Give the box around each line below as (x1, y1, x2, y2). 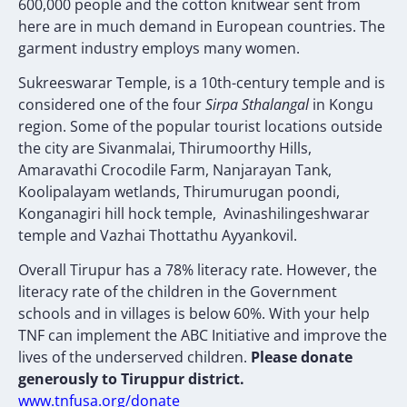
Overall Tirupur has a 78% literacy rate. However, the (18, 260, 377, 281)
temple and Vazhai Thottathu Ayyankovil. (18, 225, 297, 246)
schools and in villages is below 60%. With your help (18, 303, 370, 324)
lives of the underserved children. (18, 347, 251, 368)
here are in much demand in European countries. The (18, 15, 385, 36)
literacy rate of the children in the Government (18, 282, 337, 303)
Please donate (251, 347, 352, 368)
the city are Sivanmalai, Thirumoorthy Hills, (18, 138, 312, 159)
